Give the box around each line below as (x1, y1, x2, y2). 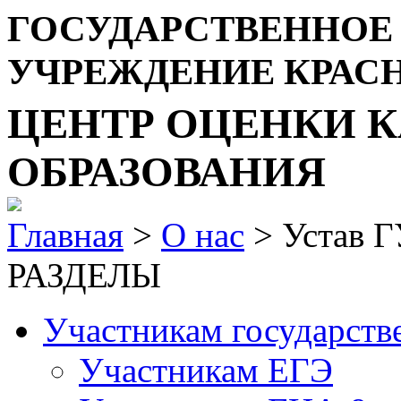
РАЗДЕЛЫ (7, 256, 161, 294)
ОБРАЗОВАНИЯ (7, 149, 326, 195)
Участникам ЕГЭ (79, 351, 333, 389)
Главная (7, 216, 124, 254)
